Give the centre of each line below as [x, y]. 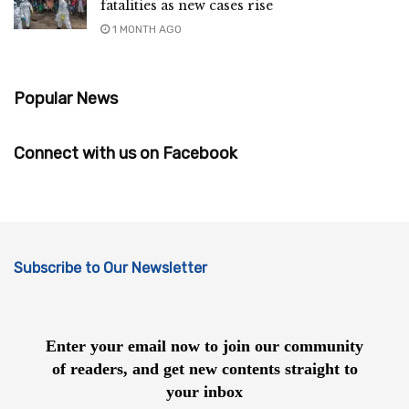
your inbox [204, 392]
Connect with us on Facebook [126, 153]
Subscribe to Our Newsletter [110, 267]
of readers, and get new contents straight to [204, 369]
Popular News [66, 98]
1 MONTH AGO [146, 29]
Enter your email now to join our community [204, 346]
